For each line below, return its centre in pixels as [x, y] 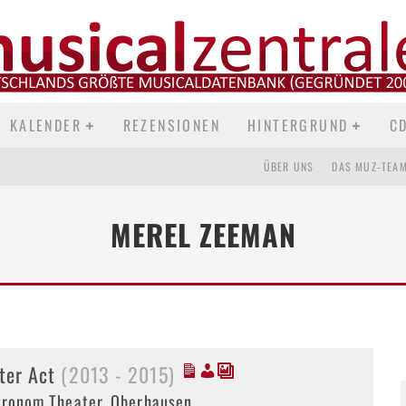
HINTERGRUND [298, 125]
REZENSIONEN [171, 125]
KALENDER [46, 125]
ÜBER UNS [289, 166]
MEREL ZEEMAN [203, 234]
